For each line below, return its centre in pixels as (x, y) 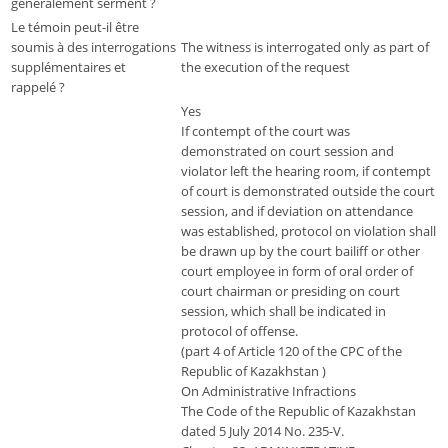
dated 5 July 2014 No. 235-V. (262, 431)
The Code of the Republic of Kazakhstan (298, 411)
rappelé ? (38, 87)
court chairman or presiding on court (290, 291)
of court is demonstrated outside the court (308, 191)
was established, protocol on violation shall (308, 231)
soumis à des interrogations (93, 47)
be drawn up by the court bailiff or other (300, 251)
